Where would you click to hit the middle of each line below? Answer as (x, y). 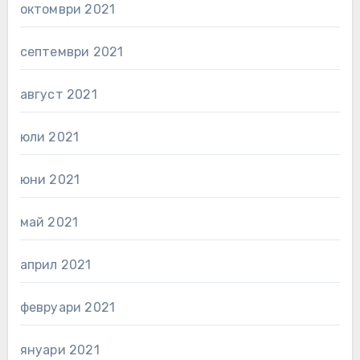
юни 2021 (50, 179)
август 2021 (58, 94)
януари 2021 (59, 350)
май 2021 (49, 222)
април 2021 (55, 264)
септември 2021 (72, 51)
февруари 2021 (67, 307)
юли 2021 (49, 137)
